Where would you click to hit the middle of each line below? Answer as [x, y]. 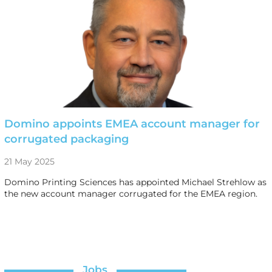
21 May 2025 [29, 161]
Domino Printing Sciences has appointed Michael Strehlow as [135, 182]
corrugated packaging [66, 139]
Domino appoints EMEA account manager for [132, 124]
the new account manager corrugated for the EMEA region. [131, 193]
